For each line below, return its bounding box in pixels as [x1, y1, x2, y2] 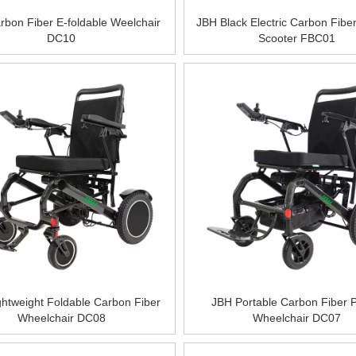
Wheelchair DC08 [17, 311, 106, 325]
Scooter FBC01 [258, 32, 336, 45]
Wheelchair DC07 [253, 311, 342, 325]
